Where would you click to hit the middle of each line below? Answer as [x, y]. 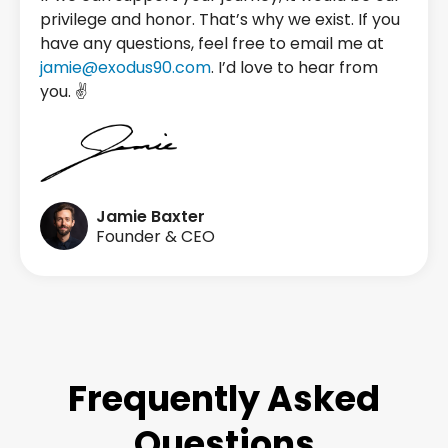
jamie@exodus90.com [125, 68]
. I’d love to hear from [294, 68]
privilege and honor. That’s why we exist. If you [220, 20]
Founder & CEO [155, 236]
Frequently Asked [224, 398]
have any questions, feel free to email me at [212, 44]
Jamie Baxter [150, 216]
